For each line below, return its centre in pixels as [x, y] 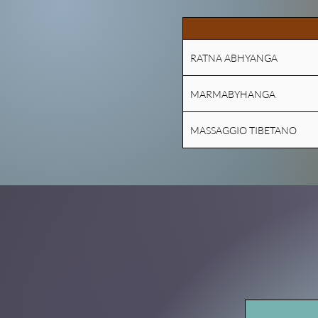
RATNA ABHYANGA [234, 57]
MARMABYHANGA [233, 94]
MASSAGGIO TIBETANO [243, 130]
